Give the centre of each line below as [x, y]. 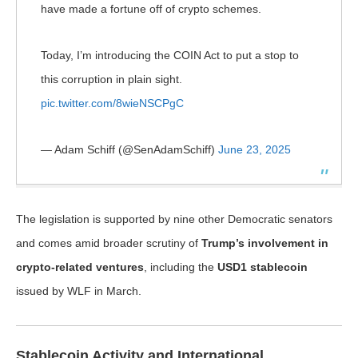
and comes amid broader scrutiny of [109, 243]
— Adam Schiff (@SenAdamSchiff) [129, 149]
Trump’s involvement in [265, 243]
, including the [181, 267]
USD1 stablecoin [263, 267]
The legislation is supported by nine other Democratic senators [174, 219]
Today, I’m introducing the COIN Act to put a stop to [170, 55]
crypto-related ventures [80, 267]
